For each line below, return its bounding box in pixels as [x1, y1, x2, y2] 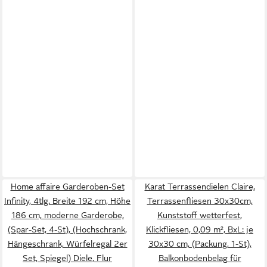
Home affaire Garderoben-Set [10, 182, 125, 191]
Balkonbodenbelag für [158, 253, 241, 263]
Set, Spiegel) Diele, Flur [23, 253, 112, 263]
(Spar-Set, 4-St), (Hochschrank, [8, 225, 127, 234]
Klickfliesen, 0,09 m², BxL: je [146, 225, 253, 234]
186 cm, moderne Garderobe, [11, 210, 124, 220]
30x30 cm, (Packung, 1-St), [148, 239, 252, 249]
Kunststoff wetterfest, [157, 210, 242, 220]
